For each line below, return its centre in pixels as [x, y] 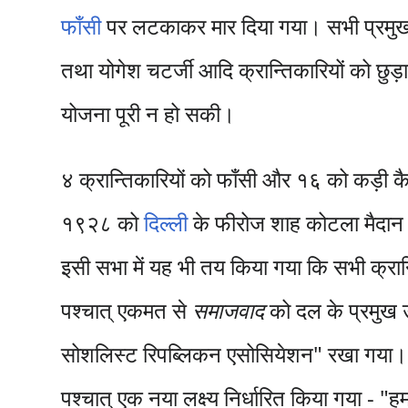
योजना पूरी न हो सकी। [148, 113]
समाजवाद [229, 310]
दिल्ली [166, 223]
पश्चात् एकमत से [127, 310]
